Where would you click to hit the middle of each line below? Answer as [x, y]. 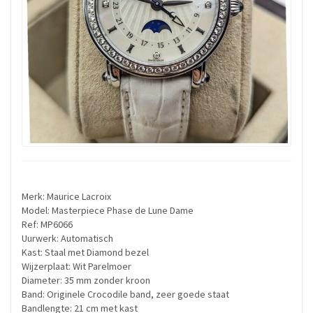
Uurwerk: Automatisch [67, 238]
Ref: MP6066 [47, 224]
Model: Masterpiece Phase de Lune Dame [108, 210]
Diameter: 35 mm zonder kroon [86, 280]
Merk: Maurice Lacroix [66, 196]
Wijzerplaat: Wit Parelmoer [77, 266]
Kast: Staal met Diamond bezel [85, 252]
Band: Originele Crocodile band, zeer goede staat [125, 294]
